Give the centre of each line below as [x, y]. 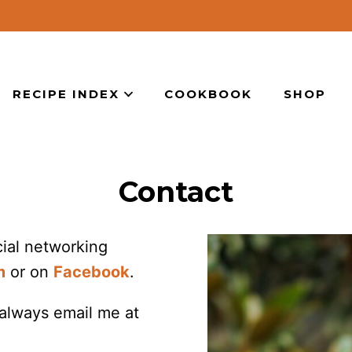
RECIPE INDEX [66, 94]
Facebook [92, 272]
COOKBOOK [208, 94]
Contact [176, 192]
